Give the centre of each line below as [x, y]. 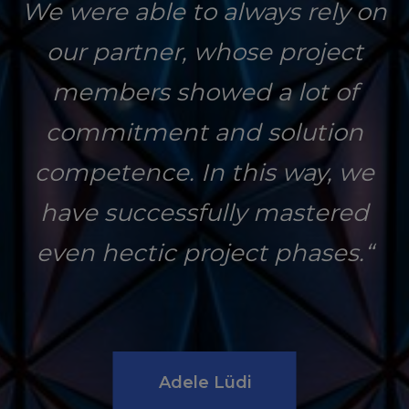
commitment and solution [204, 132]
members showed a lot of [204, 92]
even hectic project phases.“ [204, 252]
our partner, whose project [204, 52]
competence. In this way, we [204, 172]
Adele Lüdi [204, 382]
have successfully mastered [204, 212]
